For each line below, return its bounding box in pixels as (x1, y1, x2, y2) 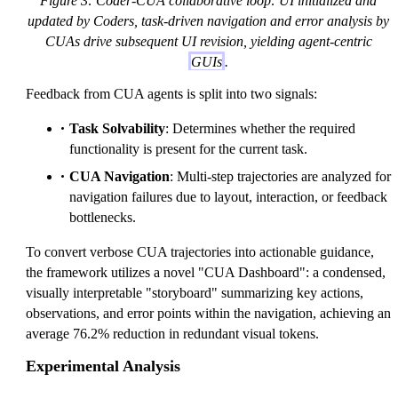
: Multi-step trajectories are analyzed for (170, 168, 391, 184)
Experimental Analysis (26, 356, 180, 375)
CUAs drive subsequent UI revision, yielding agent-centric (44, 34, 372, 50)
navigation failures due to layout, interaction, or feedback (69, 188, 387, 204)
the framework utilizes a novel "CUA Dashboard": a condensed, (26, 264, 386, 280)
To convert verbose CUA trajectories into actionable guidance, (26, 243, 374, 259)
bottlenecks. (69, 209, 136, 225)
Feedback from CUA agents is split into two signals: (26, 85, 317, 101)
